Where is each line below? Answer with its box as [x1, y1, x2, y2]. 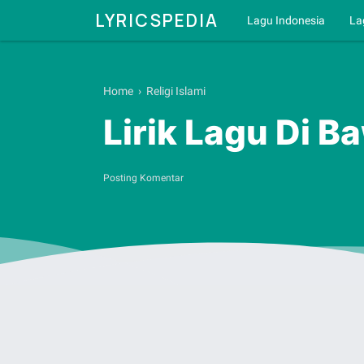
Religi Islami [146, 84, 206, 97]
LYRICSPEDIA [95, 9, 219, 32]
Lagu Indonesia [247, 14, 325, 27]
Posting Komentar [103, 171, 184, 184]
